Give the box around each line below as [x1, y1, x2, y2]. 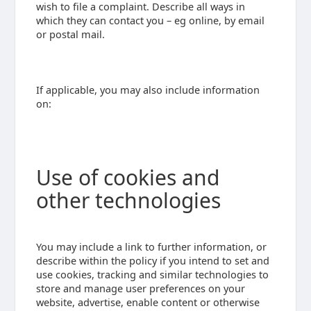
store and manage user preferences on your [35, 281, 245, 295]
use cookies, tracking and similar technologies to [35, 267, 269, 281]
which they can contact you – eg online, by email [35, 13, 264, 27]
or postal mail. [35, 27, 105, 41]
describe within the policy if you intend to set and [35, 253, 269, 267]
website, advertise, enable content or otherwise [35, 295, 260, 309]
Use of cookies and [35, 163, 219, 192]
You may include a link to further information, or [35, 239, 267, 253]
